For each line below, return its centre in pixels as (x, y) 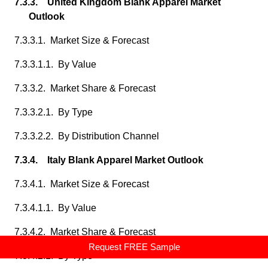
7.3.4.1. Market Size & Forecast (82, 184)
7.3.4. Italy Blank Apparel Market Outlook (109, 160)
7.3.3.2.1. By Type (54, 112)
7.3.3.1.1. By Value (55, 64)
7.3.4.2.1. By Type (54, 256)
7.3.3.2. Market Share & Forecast (85, 88)
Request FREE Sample (134, 247)
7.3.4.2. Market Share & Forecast (85, 232)
